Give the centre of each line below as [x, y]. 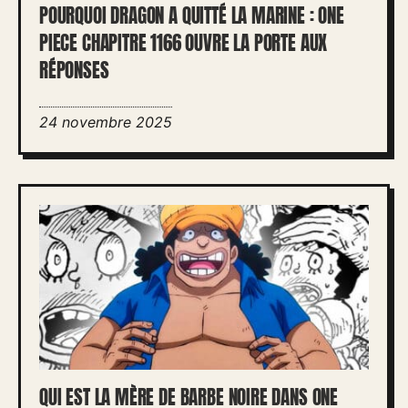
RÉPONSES [74, 70]
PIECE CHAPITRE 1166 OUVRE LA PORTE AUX [184, 43]
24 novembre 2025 [106, 122]
